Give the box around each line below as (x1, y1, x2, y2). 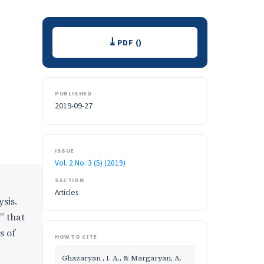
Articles (55, 187, 78, 198)
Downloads (52, 25, 121, 46)
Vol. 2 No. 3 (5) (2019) (55, 157, 126, 169)
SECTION (55, 176, 84, 184)
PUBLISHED (55, 89, 92, 98)
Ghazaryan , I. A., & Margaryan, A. (62, 253, 181, 263)
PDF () (117, 36, 143, 49)
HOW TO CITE (55, 232, 97, 241)
